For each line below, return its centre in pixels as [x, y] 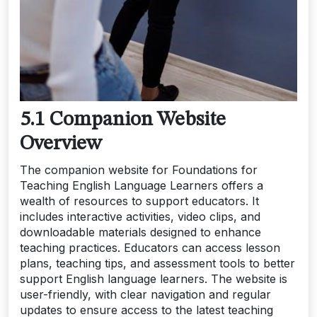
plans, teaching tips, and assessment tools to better [157, 264]
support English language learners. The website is [154, 279]
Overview [60, 144]
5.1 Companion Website [123, 120]
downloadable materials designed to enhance [140, 232]
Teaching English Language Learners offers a [142, 186]
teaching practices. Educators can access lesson [150, 248]
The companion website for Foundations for [139, 170]
